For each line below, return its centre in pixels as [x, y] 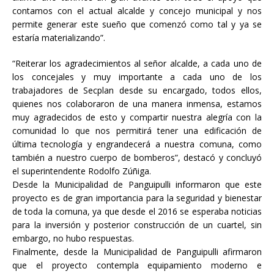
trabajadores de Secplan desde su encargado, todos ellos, [137, 91]
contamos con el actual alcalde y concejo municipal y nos [137, 11]
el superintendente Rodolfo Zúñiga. [82, 171]
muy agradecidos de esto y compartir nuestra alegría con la [137, 117]
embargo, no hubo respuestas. [73, 239]
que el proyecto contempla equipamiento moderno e [137, 265]
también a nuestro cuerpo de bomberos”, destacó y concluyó [137, 158]
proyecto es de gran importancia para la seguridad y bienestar [137, 198]
